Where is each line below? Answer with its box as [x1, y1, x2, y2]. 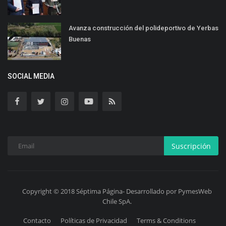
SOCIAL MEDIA [8, 72, 54, 81]
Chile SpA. [102, 197, 132, 206]
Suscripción [172, 141, 211, 151]
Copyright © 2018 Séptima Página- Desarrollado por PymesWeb [22, 187, 212, 196]
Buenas [69, 35, 91, 43]
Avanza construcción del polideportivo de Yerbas [69, 24, 218, 32]
